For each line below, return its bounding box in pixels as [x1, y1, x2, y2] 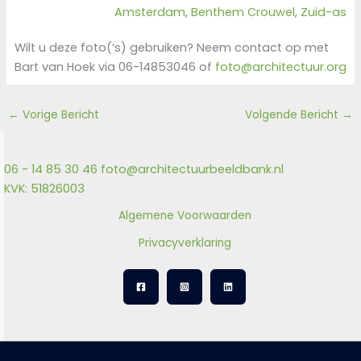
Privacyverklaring [138, 234, 231, 251]
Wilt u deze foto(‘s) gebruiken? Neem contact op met [14, 39, 329, 56]
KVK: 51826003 [4, 180, 85, 197]
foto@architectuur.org [214, 58, 346, 75]
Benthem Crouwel [191, 4, 296, 21]
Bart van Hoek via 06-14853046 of [14, 58, 215, 75]
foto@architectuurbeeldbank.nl [101, 160, 284, 177]
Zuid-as [301, 4, 347, 21]
